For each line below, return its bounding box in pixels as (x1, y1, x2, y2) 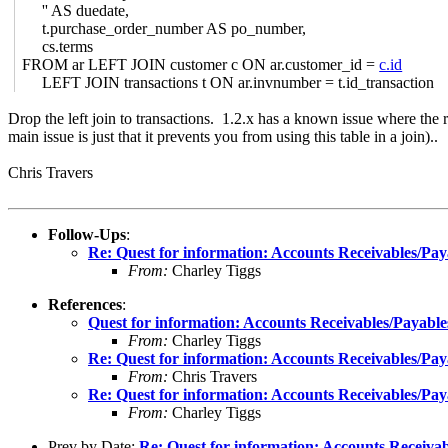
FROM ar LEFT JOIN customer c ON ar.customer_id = (22, 55, 380, 73)
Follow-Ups (48, 225, 126, 243)
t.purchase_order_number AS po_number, (22, 19, 307, 37)
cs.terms (22, 37, 94, 55)
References (48, 295, 122, 313)
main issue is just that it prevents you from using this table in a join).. (8, 127, 438, 145)
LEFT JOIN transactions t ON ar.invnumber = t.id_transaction (22, 73, 435, 91)
